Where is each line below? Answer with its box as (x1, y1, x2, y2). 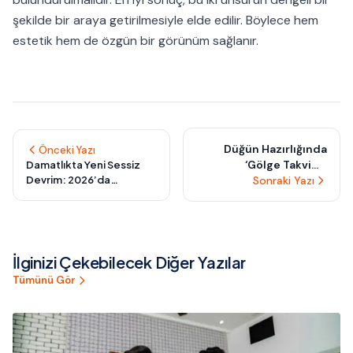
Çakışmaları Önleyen (214, 173, 327, 188)
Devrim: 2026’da (26, 173, 110, 186)
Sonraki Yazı (253, 173, 314, 188)
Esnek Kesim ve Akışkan (26, 203, 147, 216)
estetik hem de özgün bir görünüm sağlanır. (13, 32, 258, 50)
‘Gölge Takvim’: (245, 158, 327, 173)
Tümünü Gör (13, 273, 76, 288)
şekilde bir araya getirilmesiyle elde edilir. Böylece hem (13, 12, 318, 29)
